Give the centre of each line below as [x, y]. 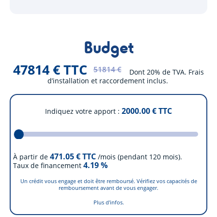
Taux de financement [47, 165]
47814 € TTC [50, 70]
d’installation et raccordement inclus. [108, 80]
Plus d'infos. [108, 202]
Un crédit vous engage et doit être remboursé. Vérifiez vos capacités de [108, 181]
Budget [108, 47]
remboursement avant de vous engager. [108, 188]
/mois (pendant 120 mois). [140, 156]
